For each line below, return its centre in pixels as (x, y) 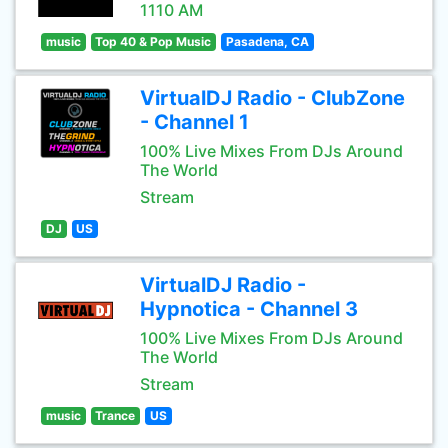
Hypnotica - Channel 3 (249, 309)
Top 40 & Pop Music (153, 41)
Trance (115, 415)
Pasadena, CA (267, 41)
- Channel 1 (194, 122)
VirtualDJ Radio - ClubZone (272, 98)
